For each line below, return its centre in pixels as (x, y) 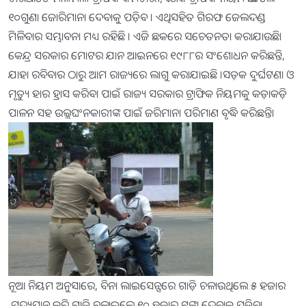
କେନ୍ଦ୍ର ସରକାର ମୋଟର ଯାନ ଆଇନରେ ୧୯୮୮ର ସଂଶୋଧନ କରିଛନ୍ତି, (147, 56)
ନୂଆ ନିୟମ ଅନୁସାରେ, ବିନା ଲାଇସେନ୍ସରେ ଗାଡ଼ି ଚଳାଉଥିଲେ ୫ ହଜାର (147, 286)
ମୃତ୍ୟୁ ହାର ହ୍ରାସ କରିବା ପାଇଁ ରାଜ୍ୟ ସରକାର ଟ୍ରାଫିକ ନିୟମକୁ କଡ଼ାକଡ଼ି (148, 94)
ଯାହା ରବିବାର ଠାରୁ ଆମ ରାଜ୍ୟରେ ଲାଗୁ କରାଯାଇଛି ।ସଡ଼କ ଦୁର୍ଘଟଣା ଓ (151, 75)
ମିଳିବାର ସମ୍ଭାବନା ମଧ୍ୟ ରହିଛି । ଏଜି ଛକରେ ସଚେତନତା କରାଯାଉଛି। (145, 37)
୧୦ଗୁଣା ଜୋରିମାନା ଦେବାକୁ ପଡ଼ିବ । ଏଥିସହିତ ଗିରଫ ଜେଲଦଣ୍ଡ (137, 17)
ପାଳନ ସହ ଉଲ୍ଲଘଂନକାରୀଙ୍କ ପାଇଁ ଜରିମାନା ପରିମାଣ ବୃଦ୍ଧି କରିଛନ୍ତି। (141, 113)
